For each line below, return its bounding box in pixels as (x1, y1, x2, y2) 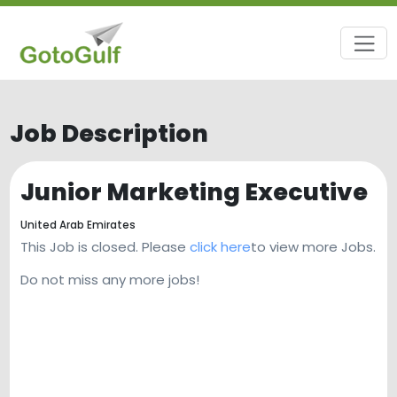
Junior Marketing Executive (19, 175, 368, 208)
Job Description (10, 117, 209, 150)
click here (189, 237, 251, 257)
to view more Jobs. (250, 237, 376, 257)
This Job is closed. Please (19, 237, 190, 257)
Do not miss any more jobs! (19, 270, 199, 290)
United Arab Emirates (19, 217, 136, 232)
